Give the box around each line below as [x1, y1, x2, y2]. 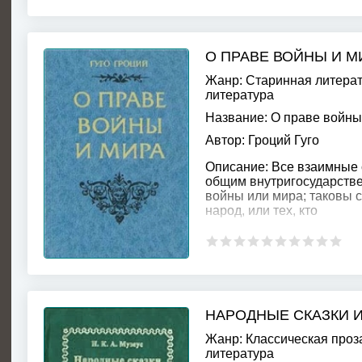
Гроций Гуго [248, 133, 319, 147]
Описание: [205, 160, 268, 174]
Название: [205, 111, 267, 124]
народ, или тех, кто [205, 204, 318, 217]
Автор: [205, 133, 245, 147]
